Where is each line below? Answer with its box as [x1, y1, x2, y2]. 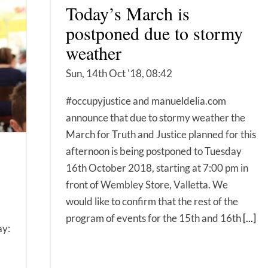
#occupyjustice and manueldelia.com [66, 95, 226, 107]
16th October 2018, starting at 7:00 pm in [66, 162, 248, 174]
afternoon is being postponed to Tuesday [66, 145, 242, 157]
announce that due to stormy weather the [66, 111, 245, 124]
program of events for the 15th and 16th [66, 212, 243, 224]
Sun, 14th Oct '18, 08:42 [66, 67, 172, 80]
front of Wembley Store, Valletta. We [66, 178, 228, 191]
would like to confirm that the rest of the [66, 195, 238, 208]
